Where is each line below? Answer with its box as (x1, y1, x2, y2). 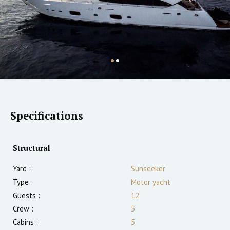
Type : (13, 177, 33, 187)
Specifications (10, 109, 83, 123)
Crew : (13, 204, 33, 214)
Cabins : (13, 217, 38, 227)
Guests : (13, 190, 40, 201)
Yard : (13, 164, 31, 174)
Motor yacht (131, 177, 170, 187)
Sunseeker (131, 164, 165, 174)
